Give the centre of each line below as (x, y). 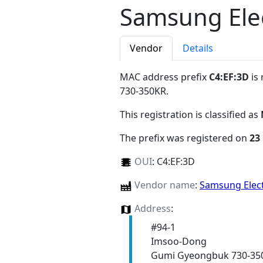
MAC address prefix (164, 77)
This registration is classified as (190, 115)
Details (198, 48)
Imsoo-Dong (178, 242)
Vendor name (164, 185)
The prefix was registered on (185, 138)
